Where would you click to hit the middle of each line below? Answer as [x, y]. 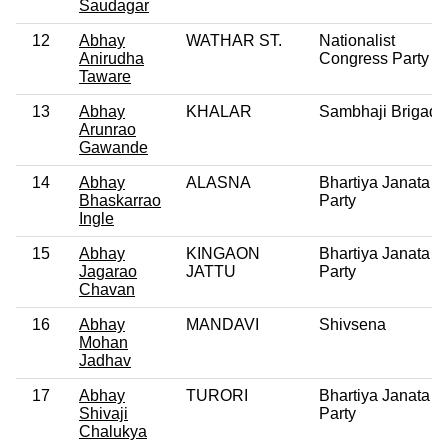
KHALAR [219, 111]
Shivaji [103, 413]
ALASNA [218, 182]
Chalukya [113, 431]
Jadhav [105, 360]
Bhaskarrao [120, 200]
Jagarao [108, 271]
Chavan [107, 289]
